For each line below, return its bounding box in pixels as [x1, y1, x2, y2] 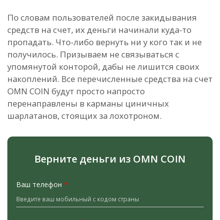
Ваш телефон [16, 180, 64, 190]
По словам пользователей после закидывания [7, 12, 197, 24]
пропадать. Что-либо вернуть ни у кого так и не [7, 36, 202, 48]
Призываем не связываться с [60, 49, 179, 60]
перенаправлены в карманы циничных [7, 98, 169, 110]
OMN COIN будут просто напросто [7, 85, 145, 97]
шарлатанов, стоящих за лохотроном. [7, 110, 164, 122]
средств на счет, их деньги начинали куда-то [7, 24, 192, 36]
